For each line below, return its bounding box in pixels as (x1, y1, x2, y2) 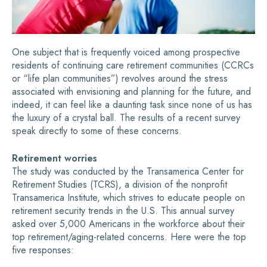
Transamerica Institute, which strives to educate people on (12, 191, 245, 204)
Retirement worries (12, 151, 97, 165)
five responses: (12, 243, 74, 257)
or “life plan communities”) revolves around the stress (12, 72, 228, 85)
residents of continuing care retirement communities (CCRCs (12, 58, 254, 72)
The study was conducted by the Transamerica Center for (12, 164, 244, 178)
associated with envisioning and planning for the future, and (12, 85, 251, 98)
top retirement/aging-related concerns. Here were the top (12, 230, 246, 244)
